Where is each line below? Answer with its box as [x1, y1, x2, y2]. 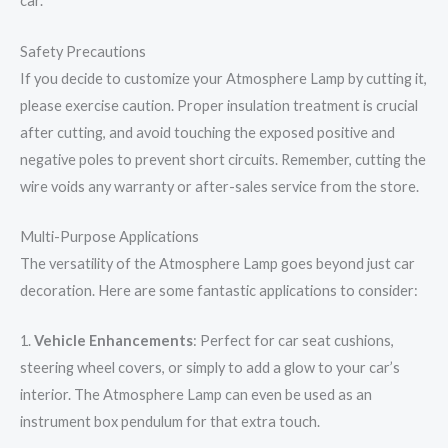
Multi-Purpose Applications [20, 228, 199, 246]
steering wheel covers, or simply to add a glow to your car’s [20, 359, 400, 377]
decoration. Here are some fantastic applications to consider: [20, 282, 418, 300]
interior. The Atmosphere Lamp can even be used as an [20, 386, 372, 404]
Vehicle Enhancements [34, 332, 193, 350]
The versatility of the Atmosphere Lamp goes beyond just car [20, 255, 415, 273]
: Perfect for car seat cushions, [193, 332, 394, 350]
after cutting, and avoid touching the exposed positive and [20, 123, 395, 141]
